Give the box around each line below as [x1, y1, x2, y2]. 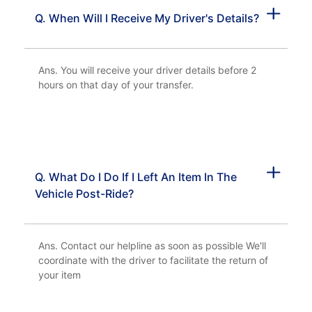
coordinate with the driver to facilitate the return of [38, 254, 268, 266]
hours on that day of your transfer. [38, 79, 194, 91]
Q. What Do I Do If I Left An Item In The [35, 170, 237, 184]
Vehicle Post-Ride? [35, 187, 134, 201]
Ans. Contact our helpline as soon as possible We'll [38, 240, 266, 251]
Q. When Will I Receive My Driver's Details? [35, 11, 259, 25]
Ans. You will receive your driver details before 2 [38, 64, 256, 76]
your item [38, 269, 81, 281]
